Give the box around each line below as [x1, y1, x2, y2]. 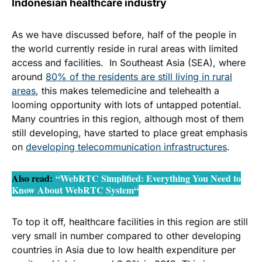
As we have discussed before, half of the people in [12, 29, 236, 41]
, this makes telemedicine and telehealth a [36, 85, 219, 97]
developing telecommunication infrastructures [26, 141, 227, 153]
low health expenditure [118, 244, 218, 256]
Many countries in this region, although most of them [12, 113, 244, 125]
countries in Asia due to [12, 244, 118, 256]
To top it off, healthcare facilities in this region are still [12, 216, 248, 228]
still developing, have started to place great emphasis [12, 127, 247, 139]
